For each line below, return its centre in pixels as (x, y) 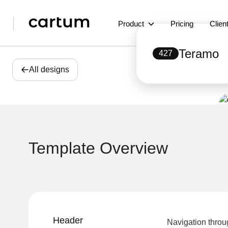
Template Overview (98, 148)
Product (131, 24)
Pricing (182, 24)
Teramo (199, 53)
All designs (49, 69)
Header (68, 220)
